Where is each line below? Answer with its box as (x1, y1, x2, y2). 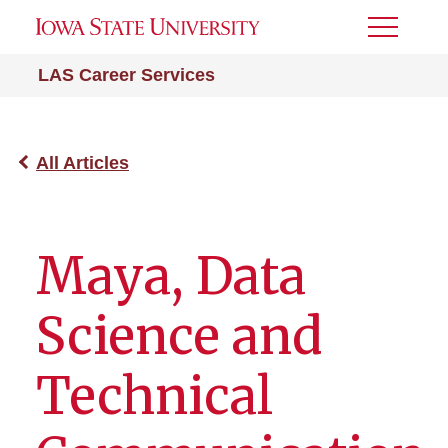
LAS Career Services (38, 65, 215, 85)
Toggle (368, 25, 422, 42)
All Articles (36, 153, 129, 173)
